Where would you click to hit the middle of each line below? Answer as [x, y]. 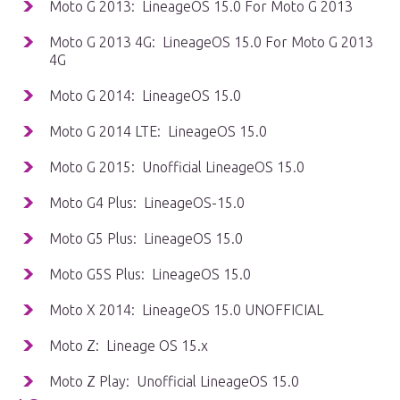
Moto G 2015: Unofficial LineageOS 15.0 [177, 167]
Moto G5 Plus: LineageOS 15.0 [146, 239]
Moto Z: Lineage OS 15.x [129, 346]
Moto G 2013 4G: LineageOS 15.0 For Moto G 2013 [211, 42]
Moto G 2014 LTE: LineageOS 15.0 [158, 132]
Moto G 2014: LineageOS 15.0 [145, 96]
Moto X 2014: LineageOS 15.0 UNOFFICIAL [186, 310]
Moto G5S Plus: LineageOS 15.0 [150, 275]
